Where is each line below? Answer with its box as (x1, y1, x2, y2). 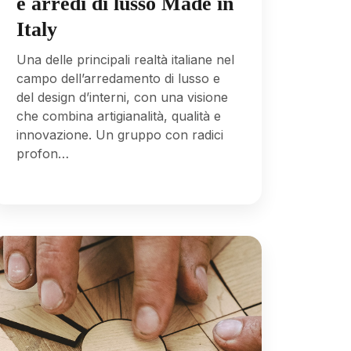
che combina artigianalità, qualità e (16, 107, 221, 124)
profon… (16, 145, 69, 161)
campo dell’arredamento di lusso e (16, 70, 220, 86)
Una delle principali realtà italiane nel (16, 51, 234, 67)
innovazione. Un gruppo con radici (16, 126, 223, 143)
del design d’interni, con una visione (16, 89, 228, 105)
